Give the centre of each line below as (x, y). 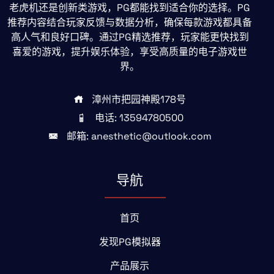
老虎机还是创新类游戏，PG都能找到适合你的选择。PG (130, 8)
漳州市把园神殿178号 (139, 99)
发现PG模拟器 (130, 242)
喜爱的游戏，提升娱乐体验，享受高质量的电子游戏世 (130, 52)
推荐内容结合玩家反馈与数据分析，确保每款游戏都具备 (130, 22)
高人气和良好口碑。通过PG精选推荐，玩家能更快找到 (130, 37)
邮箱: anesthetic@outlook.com (139, 136)
